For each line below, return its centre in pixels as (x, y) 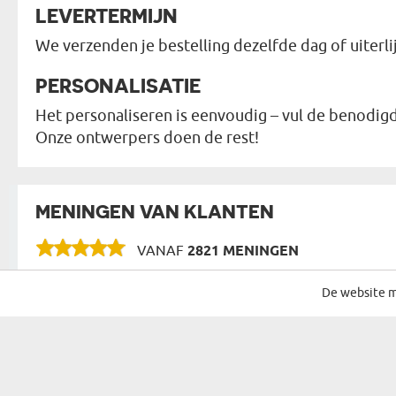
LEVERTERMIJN (107, 15)
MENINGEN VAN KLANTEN (155, 211)
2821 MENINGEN (243, 251)
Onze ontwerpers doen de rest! (147, 137)
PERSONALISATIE (118, 85)
